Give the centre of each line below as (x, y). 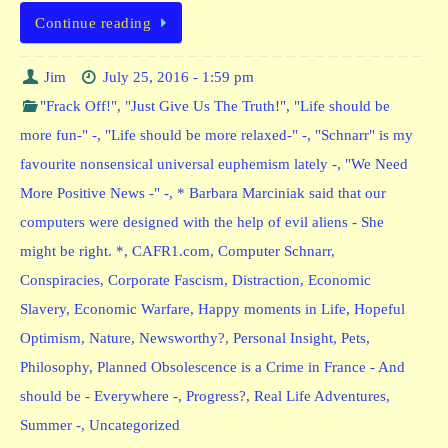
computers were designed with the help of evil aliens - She (202, 222)
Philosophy (54, 367)
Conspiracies (60, 280)
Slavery (43, 309)
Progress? (216, 396)
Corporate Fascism (166, 280)
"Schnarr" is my (364, 135)
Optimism (50, 338)
